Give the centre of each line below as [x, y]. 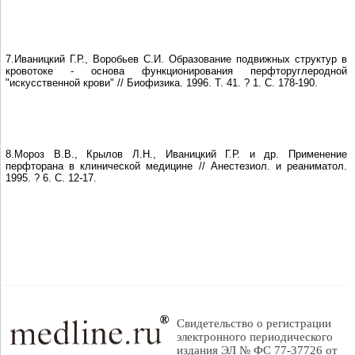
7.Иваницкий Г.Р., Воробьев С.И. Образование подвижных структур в [176, 59]
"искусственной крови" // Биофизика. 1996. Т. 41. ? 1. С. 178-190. [162, 82]
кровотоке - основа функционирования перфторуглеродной [176, 71]
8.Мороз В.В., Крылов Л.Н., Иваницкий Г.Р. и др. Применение [176, 154]
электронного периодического [255, 337]
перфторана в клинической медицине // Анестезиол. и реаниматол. [176, 166]
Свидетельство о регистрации [254, 323]
